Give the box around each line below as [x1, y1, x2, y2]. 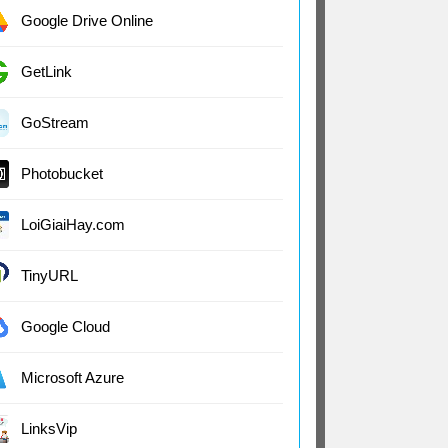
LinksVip [21, 420, 77, 437]
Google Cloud [21, 318, 110, 335]
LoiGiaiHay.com [21, 216, 125, 233]
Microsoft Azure [21, 369, 124, 386]
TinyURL [21, 267, 78, 284]
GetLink [21, 63, 72, 80]
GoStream [21, 114, 89, 131]
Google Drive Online [21, 12, 153, 29]
